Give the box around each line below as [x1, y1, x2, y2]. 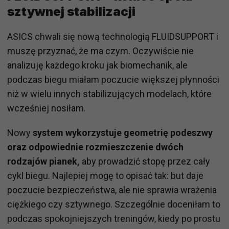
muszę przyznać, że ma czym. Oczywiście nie [7, 45, 194, 56]
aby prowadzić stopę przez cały [80, 155, 210, 167]
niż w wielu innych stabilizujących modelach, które [7, 88, 212, 99]
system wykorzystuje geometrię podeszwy [33, 127, 213, 138]
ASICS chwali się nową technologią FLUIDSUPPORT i [7, 31, 218, 42]
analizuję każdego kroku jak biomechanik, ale [7, 59, 188, 71]
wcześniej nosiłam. [7, 102, 86, 113]
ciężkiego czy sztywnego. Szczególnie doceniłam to [7, 198, 220, 210]
